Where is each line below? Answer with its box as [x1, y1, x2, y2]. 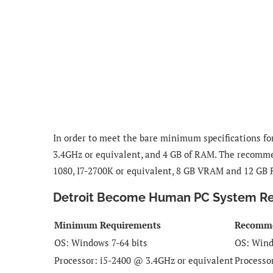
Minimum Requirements [54, 218, 161, 231]
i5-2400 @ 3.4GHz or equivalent [100, 253, 233, 266]
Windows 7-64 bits [71, 236, 147, 249]
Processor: [54, 253, 100, 266]
